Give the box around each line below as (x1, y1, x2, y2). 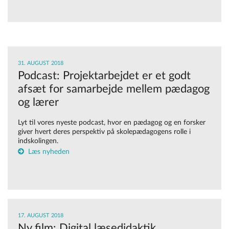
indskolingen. (18, 138, 58, 145)
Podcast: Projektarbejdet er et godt (18, 70, 191, 82)
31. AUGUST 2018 (18, 60, 63, 66)
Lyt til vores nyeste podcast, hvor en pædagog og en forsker (18, 119, 205, 127)
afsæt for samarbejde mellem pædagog (18, 83, 210, 95)
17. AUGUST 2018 (18, 213, 63, 219)
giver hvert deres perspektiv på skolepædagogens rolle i (18, 128, 191, 136)
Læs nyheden (28, 148, 70, 156)
